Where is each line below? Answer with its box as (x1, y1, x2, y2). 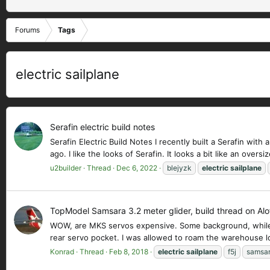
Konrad (50, 247, 74, 257)
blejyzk (167, 163, 192, 173)
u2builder (50, 163, 81, 173)
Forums (15, 25, 40, 34)
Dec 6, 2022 (116, 163, 157, 173)
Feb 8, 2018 (109, 247, 148, 257)
